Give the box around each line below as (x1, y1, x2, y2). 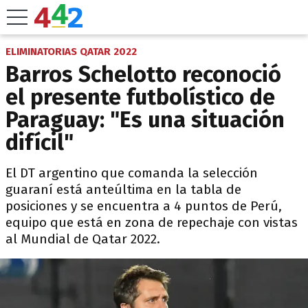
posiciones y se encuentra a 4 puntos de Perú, (5, 198, 282, 214)
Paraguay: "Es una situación (5, 107, 285, 133)
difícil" (5, 129, 74, 155)
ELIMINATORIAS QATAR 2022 (5, 45, 137, 58)
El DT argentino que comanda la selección (5, 165, 258, 181)
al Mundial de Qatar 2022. (5, 231, 160, 247)
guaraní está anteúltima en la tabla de (5, 181, 241, 197)
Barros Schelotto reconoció (5, 61, 281, 87)
